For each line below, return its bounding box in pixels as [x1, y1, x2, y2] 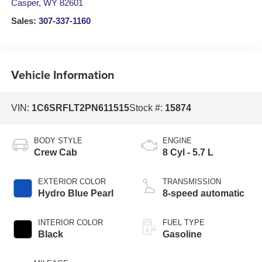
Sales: [11, 16, 39, 26]
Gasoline [163, 229, 202, 239]
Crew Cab [33, 147, 77, 157]
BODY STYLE [33, 136, 82, 145]
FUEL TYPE [163, 218, 205, 227]
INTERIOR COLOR [37, 218, 103, 227]
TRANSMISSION [163, 177, 221, 186]
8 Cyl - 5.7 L [163, 147, 213, 157]
